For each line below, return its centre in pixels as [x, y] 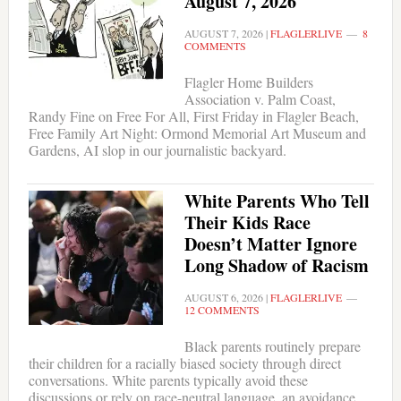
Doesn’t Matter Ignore [270, 244]
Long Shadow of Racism [276, 266]
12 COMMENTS [222, 310]
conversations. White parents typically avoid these [168, 380]
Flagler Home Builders [248, 82]
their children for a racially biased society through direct [184, 363]
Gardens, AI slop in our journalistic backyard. [157, 150]
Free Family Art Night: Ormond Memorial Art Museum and [197, 133]
